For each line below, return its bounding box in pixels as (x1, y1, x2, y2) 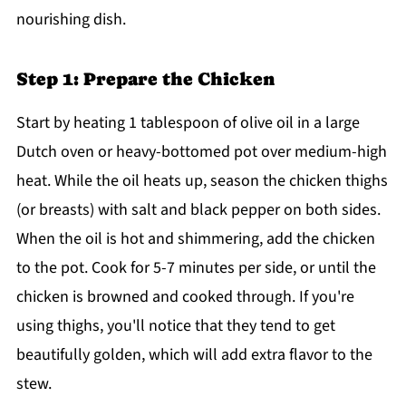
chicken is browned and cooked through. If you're (15, 285, 354, 309)
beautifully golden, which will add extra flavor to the (15, 343, 372, 367)
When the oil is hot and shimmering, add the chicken (15, 227, 375, 251)
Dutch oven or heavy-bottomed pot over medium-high (15, 140, 387, 164)
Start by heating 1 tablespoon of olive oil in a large (15, 111, 360, 135)
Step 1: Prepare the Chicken (15, 68, 275, 91)
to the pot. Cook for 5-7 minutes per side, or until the (15, 256, 376, 280)
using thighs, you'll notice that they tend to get (15, 314, 335, 338)
